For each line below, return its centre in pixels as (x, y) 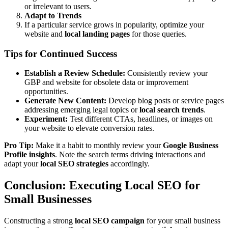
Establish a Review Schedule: (75, 73)
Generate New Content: (65, 101)
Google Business (191, 146)
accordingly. (129, 164)
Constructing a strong (39, 221)
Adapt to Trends (53, 15)
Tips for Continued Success (61, 53)
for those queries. (158, 34)
